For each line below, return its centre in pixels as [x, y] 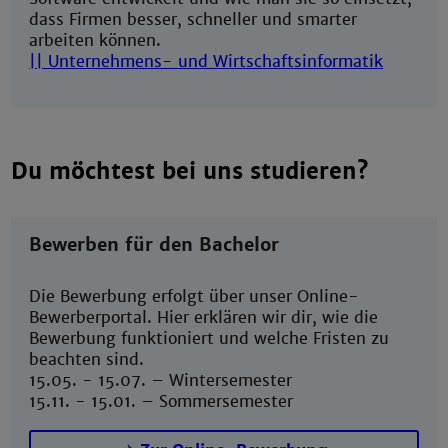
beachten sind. [87, 360]
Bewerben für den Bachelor [154, 244]
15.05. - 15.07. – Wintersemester [161, 381]
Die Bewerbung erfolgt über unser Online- [194, 297]
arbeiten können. [95, 40]
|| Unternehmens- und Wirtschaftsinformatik [206, 61]
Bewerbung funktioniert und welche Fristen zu [209, 339]
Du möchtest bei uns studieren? [190, 171]
